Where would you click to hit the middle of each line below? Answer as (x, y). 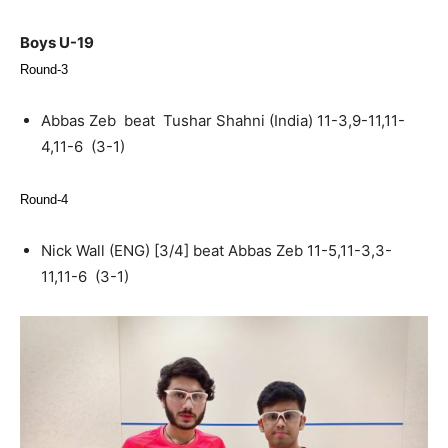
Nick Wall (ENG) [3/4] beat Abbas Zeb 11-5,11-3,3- (216, 250)
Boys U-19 (57, 42)
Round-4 (44, 199)
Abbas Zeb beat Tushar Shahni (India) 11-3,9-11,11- (223, 120)
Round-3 (44, 69)
